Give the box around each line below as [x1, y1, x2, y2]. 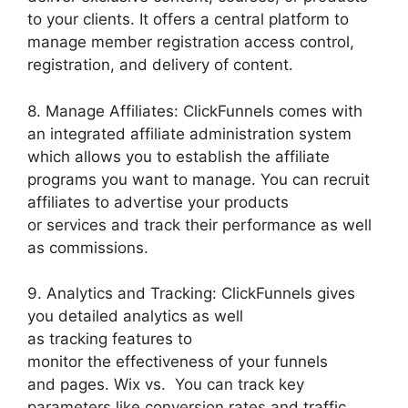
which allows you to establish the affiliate [27, 147, 330, 166]
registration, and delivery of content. [27, 56, 293, 74]
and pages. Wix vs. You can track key [27, 375, 304, 393]
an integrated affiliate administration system [27, 124, 352, 143]
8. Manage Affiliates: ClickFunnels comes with [27, 101, 362, 120]
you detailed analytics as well [27, 307, 243, 325]
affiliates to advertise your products [27, 192, 289, 211]
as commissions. [27, 238, 148, 257]
